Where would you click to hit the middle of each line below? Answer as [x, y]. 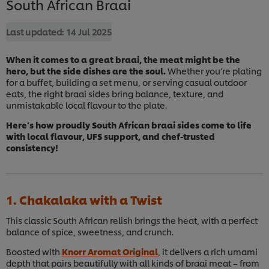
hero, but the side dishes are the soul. [86, 70]
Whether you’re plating [214, 70]
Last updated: [36, 31]
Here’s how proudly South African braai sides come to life [129, 124]
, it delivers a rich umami [208, 251]
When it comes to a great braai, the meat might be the [123, 59]
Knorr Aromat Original [110, 251]
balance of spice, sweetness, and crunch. [91, 231]
